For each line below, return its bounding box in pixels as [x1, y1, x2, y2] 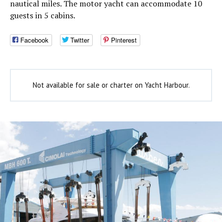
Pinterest [111, 35, 137, 45]
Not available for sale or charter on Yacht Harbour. [32, 80, 190, 90]
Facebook [20, 35, 49, 45]
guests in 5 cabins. [10, 10, 75, 21]
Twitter [70, 35, 89, 45]
